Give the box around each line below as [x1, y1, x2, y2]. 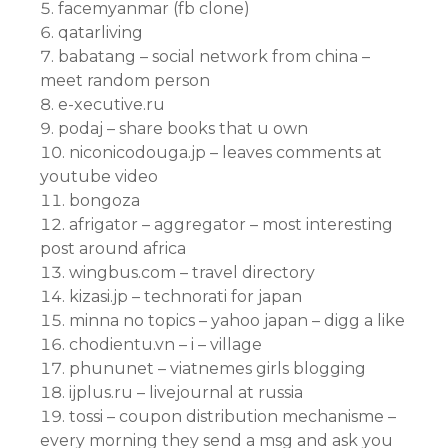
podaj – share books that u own [58, 119, 308, 138]
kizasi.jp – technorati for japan [69, 287, 302, 306]
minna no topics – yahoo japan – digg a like [69, 311, 405, 330]
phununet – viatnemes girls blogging [69, 359, 366, 378]
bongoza [69, 191, 140, 210]
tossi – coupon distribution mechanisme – [69, 407, 396, 426]
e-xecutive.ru [58, 95, 165, 114]
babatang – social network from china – [58, 47, 370, 66]
